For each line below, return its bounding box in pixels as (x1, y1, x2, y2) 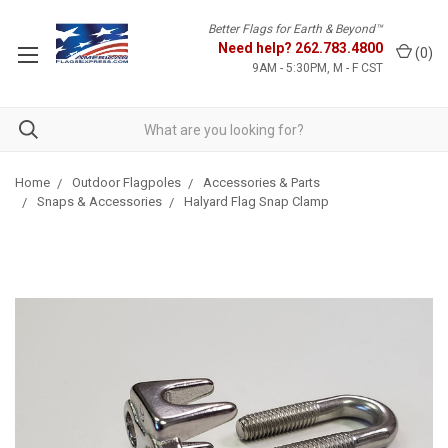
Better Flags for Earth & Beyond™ (208, 22, 383, 36)
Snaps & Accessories (37, 194, 162, 209)
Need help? (218, 40, 295, 56)
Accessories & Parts (203, 175, 320, 190)
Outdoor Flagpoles (72, 175, 181, 190)
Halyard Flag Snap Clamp (184, 194, 329, 209)
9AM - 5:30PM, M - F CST (252, 61, 383, 75)
